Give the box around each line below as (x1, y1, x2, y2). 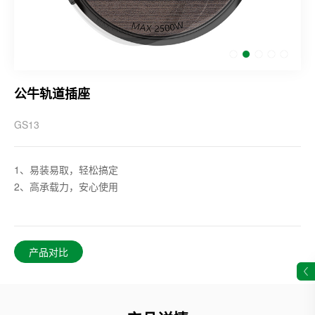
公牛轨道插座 (14, 84, 90, 103)
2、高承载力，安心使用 (14, 179, 118, 193)
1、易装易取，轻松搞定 (14, 162, 118, 176)
